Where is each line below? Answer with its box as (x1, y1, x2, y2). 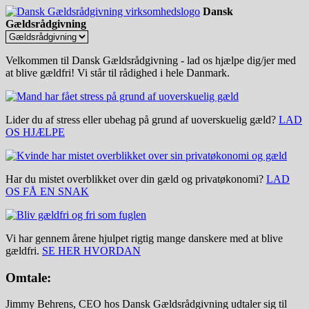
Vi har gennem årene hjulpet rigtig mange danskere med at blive (6, 232, 283, 244)
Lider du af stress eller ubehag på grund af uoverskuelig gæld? (6, 114, 276, 126)
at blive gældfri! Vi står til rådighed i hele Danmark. (6, 67, 230, 79)
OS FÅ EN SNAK (6, 186, 89, 197)
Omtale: (6, 270, 51, 285)
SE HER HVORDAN (42, 245, 141, 257)
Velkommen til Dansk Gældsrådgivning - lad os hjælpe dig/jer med (6, 54, 296, 66)
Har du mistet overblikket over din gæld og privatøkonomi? (6, 173, 263, 185)
